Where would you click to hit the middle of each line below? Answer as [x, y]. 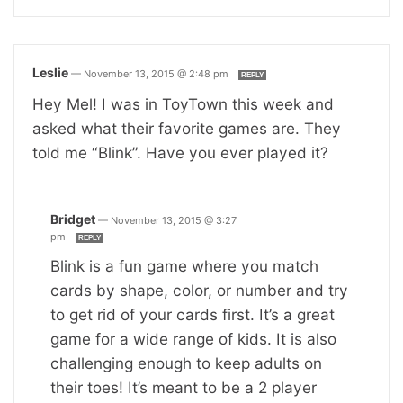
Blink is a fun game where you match [184, 265]
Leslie [50, 72]
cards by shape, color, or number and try [199, 290]
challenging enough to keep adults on [186, 363]
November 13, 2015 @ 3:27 [174, 220]
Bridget [73, 219]
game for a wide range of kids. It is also [193, 338]
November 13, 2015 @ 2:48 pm [157, 73]
